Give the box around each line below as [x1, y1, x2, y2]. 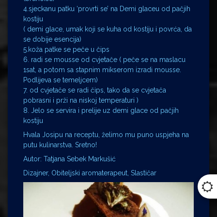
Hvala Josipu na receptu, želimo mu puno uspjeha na [23, 131, 189, 139]
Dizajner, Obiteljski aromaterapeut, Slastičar [23, 169, 156, 177]
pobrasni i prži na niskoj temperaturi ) [23, 96, 139, 105]
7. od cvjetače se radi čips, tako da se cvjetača [23, 86, 166, 94]
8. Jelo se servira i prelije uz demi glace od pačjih [23, 107, 179, 115]
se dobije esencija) [23, 35, 81, 44]
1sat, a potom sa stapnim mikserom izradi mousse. [23, 66, 181, 74]
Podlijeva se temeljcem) [23, 76, 98, 84]
